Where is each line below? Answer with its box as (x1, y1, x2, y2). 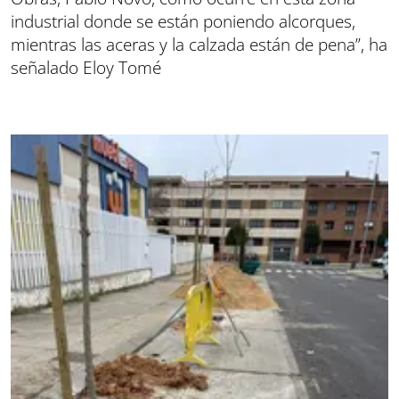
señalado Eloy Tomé (11, 56, 161, 79)
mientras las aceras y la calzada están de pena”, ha (11, 33, 387, 56)
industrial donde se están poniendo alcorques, (11, 10, 355, 33)
